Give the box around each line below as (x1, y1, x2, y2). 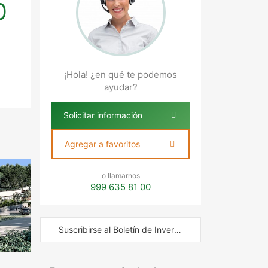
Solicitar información (63, 109, 143, 120)
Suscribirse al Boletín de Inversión (174, 224, 182, 234)
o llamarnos (101, 170, 140, 180)
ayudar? (103, 81, 138, 93)
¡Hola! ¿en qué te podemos (64, 68, 178, 80)
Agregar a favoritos (65, 138, 141, 149)
